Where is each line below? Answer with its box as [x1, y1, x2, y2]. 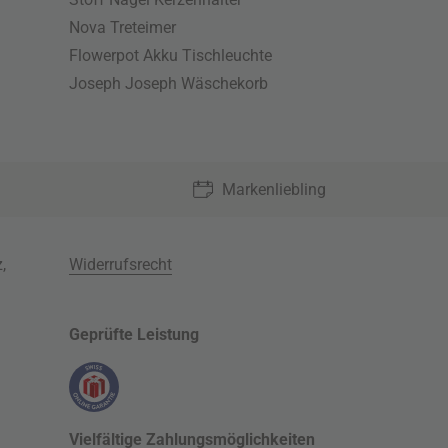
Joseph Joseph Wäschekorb [69, 74, 269, 93]
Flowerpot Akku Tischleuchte [69, 46, 273, 65]
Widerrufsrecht [69, 255, 173, 274]
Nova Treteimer [69, 18, 177, 37]
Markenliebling [221, 180, 326, 199]
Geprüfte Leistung [69, 325, 200, 344]
